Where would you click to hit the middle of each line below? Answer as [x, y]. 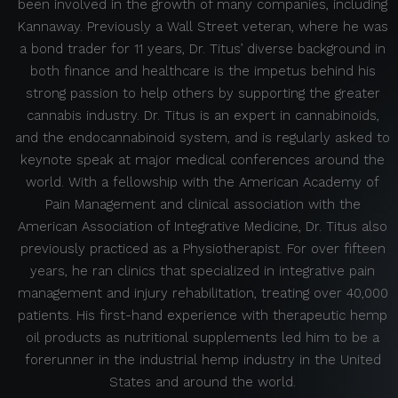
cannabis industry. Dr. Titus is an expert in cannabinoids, [203, 116]
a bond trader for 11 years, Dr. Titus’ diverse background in [203, 49]
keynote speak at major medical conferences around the [203, 160]
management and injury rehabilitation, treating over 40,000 [203, 294]
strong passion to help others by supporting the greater [203, 94]
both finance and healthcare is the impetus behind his [203, 72]
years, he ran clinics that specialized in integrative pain [203, 271]
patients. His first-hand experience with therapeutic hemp [203, 316]
